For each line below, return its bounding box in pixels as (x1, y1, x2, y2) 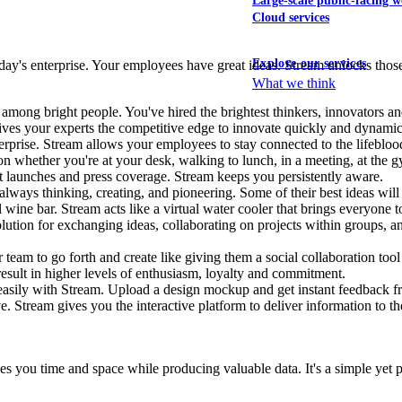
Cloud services (252, 11, 329, 25)
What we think (252, 75, 336, 92)
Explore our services (252, 57, 367, 71)
